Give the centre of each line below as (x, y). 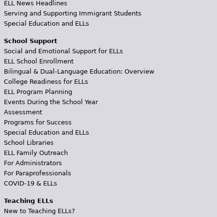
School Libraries (29, 143)
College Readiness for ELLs (46, 82)
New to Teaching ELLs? (39, 211)
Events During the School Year (51, 102)
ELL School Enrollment (39, 61)
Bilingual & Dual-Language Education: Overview (79, 71)
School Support (30, 41)
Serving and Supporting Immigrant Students (72, 13)
